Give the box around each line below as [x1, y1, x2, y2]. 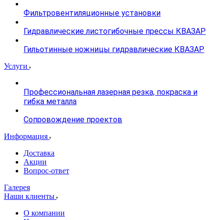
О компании [24, 209, 65, 217]
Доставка [24, 149, 55, 157]
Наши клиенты [4, 192, 56, 200]
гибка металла [24, 97, 77, 106]
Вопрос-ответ [24, 166, 69, 175]
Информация [4, 132, 50, 140]
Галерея [4, 183, 30, 192]
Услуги [4, 62, 29, 70]
